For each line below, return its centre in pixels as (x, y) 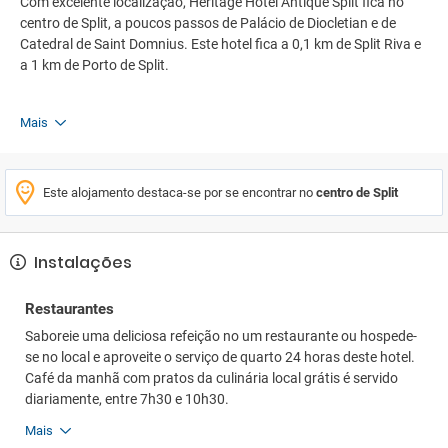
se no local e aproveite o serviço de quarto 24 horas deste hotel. (220, 357)
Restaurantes (69, 309)
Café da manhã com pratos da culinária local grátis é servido (211, 378)
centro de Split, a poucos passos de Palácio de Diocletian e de (208, 23)
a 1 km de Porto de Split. (94, 65)
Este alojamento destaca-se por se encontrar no (179, 192)
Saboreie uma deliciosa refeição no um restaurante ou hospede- (221, 336)
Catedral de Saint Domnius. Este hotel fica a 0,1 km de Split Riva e (220, 44)
